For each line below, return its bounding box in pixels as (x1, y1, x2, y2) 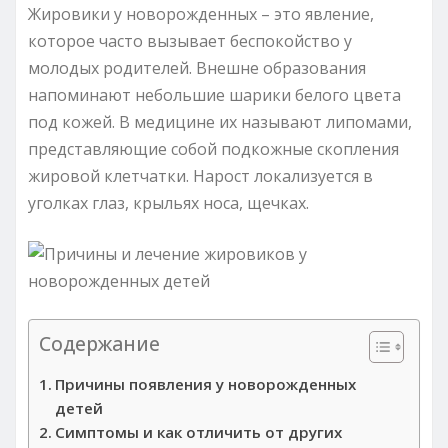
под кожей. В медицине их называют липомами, (28, 110, 412, 133)
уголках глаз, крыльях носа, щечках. (28, 191, 309, 214)
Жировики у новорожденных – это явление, (28, 2, 374, 25)
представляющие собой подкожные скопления (28, 137, 399, 160)
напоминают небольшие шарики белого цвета (28, 83, 401, 106)
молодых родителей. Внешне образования (28, 56, 366, 79)
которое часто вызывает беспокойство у (28, 29, 352, 52)
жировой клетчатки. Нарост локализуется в (28, 164, 373, 187)
